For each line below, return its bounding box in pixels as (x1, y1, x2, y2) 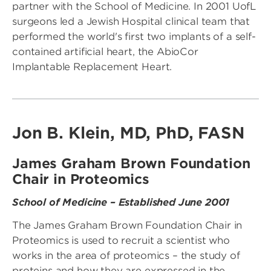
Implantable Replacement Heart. (12, 61, 172, 73)
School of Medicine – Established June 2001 (12, 197, 230, 209)
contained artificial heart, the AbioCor (12, 46, 198, 58)
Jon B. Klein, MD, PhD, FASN (12, 123, 245, 143)
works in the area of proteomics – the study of (12, 250, 240, 262)
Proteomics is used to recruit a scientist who (12, 235, 230, 247)
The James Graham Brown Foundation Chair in (12, 220, 243, 232)
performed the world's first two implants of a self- (12, 31, 256, 43)
